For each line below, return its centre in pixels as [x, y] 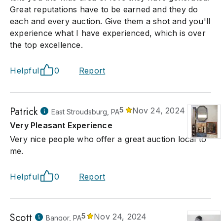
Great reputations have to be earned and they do [104, 9]
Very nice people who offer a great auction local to [108, 139]
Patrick [24, 112]
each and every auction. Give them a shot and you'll [110, 21]
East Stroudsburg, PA [86, 112]
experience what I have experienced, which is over [108, 33]
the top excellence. [46, 45]
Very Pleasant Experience [61, 125]
